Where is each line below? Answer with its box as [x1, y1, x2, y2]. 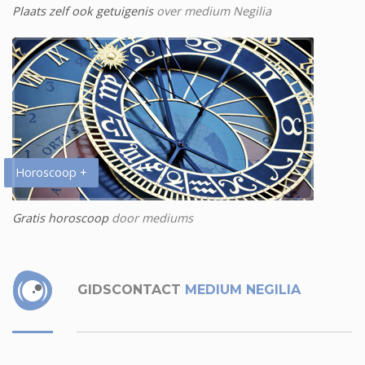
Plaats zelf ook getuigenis [12, 3, 153, 19]
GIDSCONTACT [73, 281, 181, 297]
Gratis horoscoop [12, 210, 108, 226]
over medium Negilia [153, 3, 271, 19]
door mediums [108, 210, 193, 226]
